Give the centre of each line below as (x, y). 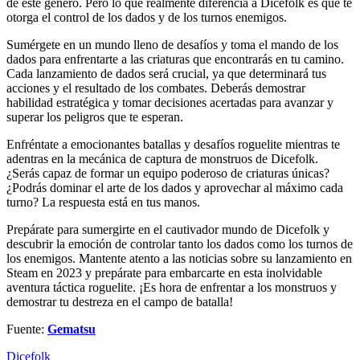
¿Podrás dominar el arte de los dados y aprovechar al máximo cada (175, 187)
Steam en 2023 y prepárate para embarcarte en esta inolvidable (164, 272)
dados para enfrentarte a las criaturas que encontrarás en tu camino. (175, 59)
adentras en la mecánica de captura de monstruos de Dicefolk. (162, 158)
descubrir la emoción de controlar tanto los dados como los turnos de (180, 243)
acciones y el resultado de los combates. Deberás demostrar (156, 88)
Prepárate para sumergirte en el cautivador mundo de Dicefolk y (168, 229)
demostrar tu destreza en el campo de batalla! (120, 301)
